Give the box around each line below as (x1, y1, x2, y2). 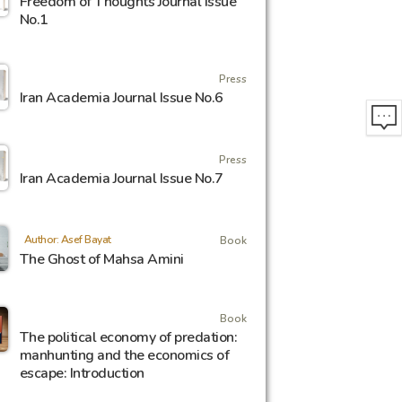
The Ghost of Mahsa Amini (19, 249, 184, 269)
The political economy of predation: (19, 328, 238, 347)
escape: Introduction (19, 363, 144, 383)
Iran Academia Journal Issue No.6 (19, 88, 223, 108)
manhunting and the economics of (19, 345, 230, 365)
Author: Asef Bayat (23, 232, 111, 247)
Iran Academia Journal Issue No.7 (19, 169, 223, 188)
